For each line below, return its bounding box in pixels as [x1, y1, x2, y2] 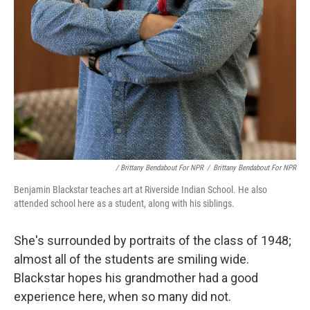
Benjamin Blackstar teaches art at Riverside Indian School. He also [14, 184, 267, 196]
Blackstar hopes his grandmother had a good [14, 271, 258, 286]
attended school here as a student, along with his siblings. [14, 198, 235, 210]
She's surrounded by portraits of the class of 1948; [14, 233, 291, 248]
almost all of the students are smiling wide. [14, 252, 249, 267]
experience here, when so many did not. [14, 289, 231, 304]
